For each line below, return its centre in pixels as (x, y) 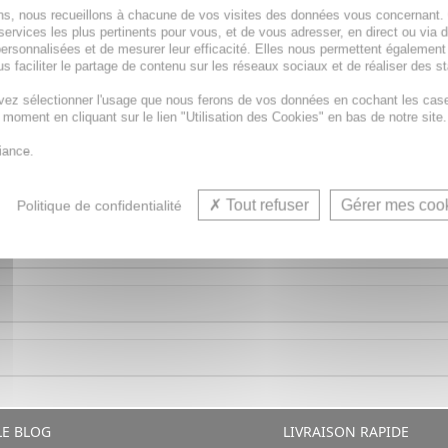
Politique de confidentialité (100, 205)
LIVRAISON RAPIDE (343, 431)
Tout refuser (266, 205)
